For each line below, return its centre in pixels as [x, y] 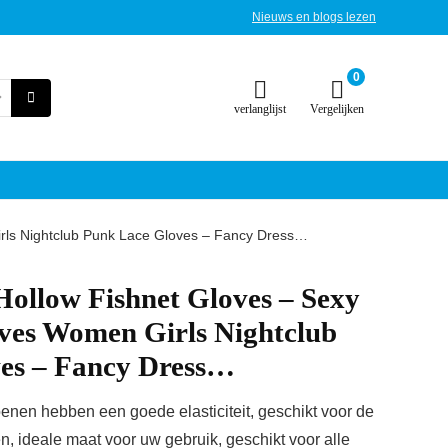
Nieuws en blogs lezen [314, 17]
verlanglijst [260, 109]
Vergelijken [337, 109]
